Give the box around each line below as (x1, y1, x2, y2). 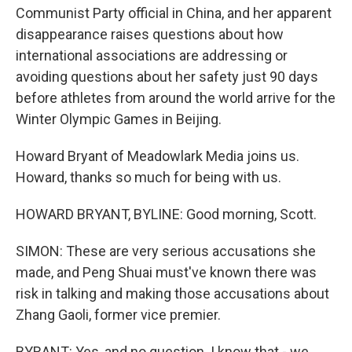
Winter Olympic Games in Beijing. (16, 110, 222, 127)
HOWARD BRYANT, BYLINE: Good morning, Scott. (16, 205, 317, 222)
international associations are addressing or (16, 46, 288, 64)
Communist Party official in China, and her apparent (16, 4, 332, 21)
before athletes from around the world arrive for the (16, 89, 335, 106)
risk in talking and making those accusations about (16, 284, 329, 302)
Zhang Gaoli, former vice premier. (16, 306, 221, 323)
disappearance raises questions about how (16, 25, 284, 42)
